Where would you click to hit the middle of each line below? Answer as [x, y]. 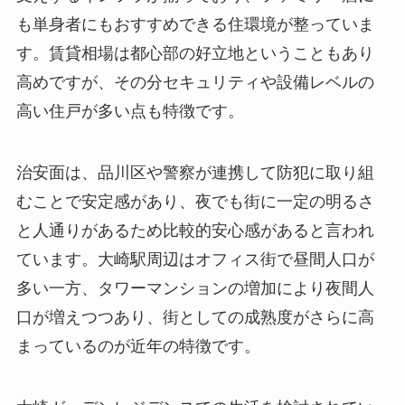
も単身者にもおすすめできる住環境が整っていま [195, 25]
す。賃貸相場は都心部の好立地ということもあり [195, 54]
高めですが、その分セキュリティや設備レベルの [195, 83]
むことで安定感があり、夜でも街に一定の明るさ [195, 202]
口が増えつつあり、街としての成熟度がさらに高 [195, 318]
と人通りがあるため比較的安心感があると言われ [195, 231]
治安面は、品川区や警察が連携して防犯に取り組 [195, 173]
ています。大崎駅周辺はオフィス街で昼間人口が [195, 260]
